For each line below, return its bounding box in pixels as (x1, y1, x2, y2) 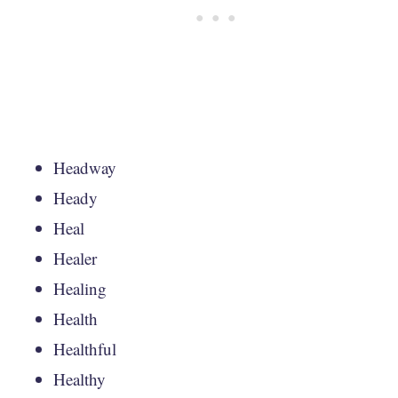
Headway (53, 155, 116, 179)
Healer (53, 246, 97, 269)
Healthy (53, 367, 106, 390)
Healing (53, 276, 107, 299)
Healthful (53, 337, 116, 360)
